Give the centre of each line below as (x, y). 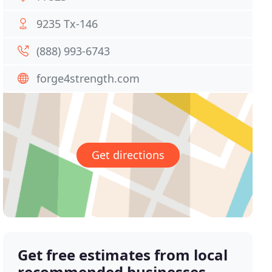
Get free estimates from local (123, 255)
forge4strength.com (88, 78)
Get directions (128, 155)
